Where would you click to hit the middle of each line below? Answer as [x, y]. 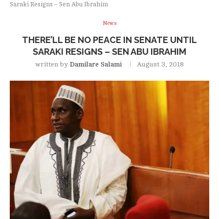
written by [53, 64]
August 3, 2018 [160, 64]
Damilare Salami [96, 64]
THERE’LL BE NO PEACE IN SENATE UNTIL [109, 40]
